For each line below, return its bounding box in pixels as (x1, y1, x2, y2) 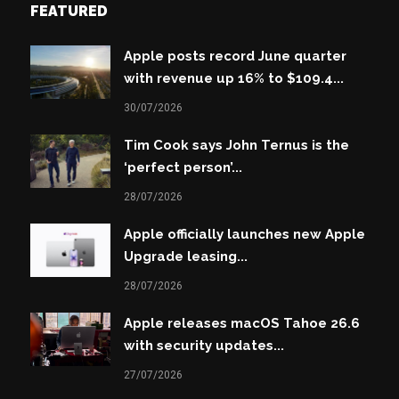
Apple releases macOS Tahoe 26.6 (124, 315, 361, 332)
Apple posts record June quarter (124, 48, 347, 65)
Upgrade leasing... (124, 248, 248, 265)
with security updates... (124, 338, 285, 354)
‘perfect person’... (124, 159, 243, 176)
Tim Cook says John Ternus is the (124, 137, 350, 154)
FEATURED (30, 3, 109, 20)
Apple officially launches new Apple (124, 226, 366, 243)
